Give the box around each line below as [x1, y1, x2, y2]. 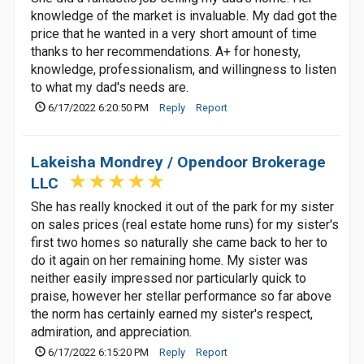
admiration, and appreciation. [31, 324, 192, 340]
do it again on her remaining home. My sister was [31, 253, 308, 268]
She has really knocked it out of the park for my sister [31, 199, 334, 214]
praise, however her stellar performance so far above [31, 288, 331, 304]
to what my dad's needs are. [31, 80, 188, 95]
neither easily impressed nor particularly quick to [31, 271, 306, 286]
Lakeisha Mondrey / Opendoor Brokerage [31, 153, 326, 171]
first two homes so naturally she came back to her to [31, 235, 327, 250]
